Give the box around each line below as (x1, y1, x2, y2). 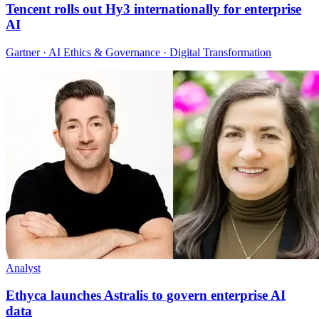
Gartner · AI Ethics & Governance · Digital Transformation (6, 46, 271, 58)
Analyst (6, 261, 41, 274)
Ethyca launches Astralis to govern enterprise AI (6, 288, 286, 303)
